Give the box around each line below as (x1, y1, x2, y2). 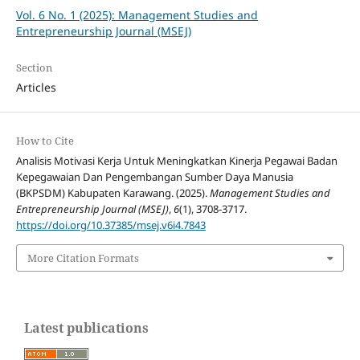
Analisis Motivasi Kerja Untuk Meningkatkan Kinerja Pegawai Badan (15, 153, 337, 169)
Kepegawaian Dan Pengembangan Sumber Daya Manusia (15, 170, 293, 185)
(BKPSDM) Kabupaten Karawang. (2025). (15, 186, 210, 201)
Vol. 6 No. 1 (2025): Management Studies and (15, 7, 258, 23)
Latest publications (24, 319, 149, 337)
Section (15, 60, 52, 76)
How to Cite (15, 133, 74, 149)
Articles (15, 80, 56, 96)
